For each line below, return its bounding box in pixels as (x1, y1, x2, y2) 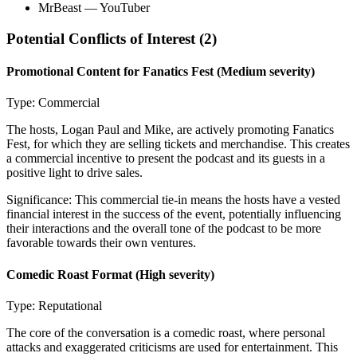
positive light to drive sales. (6, 166, 143, 180)
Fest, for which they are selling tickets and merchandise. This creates (6, 137, 350, 151)
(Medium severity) (214, 65, 315, 79)
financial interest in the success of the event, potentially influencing (6, 207, 341, 222)
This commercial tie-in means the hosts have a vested (75, 193, 340, 207)
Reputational (38, 298, 102, 312)
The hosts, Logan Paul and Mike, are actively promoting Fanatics (6, 123, 334, 137)
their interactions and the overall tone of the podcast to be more (6, 222, 321, 236)
